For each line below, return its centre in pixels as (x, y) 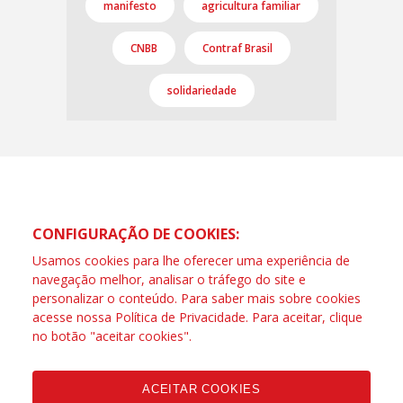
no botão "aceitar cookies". (112, 336)
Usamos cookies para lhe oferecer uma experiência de (191, 260)
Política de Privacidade (180, 317)
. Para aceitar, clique (304, 317)
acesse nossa (74, 317)
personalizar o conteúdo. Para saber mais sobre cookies (197, 298)
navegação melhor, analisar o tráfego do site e (169, 279)
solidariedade (201, 90)
